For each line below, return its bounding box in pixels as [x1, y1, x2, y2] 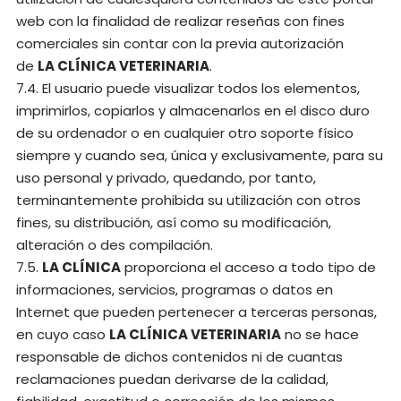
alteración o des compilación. [16, 235, 213, 254]
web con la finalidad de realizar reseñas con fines [16, 12, 345, 30]
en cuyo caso [16, 325, 109, 344]
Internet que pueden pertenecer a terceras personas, [16, 303, 377, 321]
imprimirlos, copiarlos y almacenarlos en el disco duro [16, 101, 370, 120]
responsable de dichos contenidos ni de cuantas [16, 347, 343, 366]
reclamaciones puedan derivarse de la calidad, [16, 370, 328, 388]
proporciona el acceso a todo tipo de [121, 258, 376, 277]
